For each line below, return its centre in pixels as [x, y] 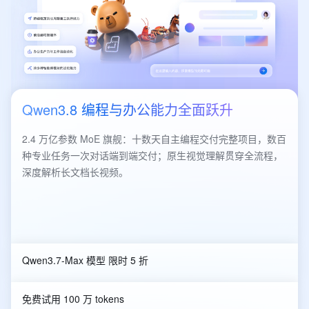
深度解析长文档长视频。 [75, 171]
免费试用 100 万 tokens [73, 298]
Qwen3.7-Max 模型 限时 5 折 [85, 260]
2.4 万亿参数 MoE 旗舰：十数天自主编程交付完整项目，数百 [154, 138]
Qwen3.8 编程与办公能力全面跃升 [128, 109]
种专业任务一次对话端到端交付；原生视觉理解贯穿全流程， [152, 155]
